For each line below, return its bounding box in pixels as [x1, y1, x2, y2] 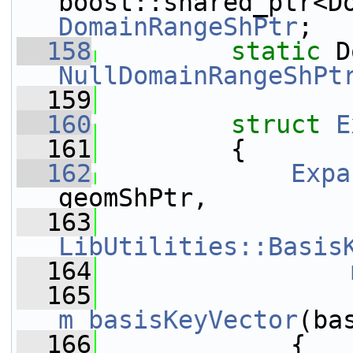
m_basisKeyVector [58, 306, 298, 334]
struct [231, 110, 336, 139]
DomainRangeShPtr [58, 13, 298, 41]
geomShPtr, [58, 184, 208, 212]
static [231, 37, 321, 65]
